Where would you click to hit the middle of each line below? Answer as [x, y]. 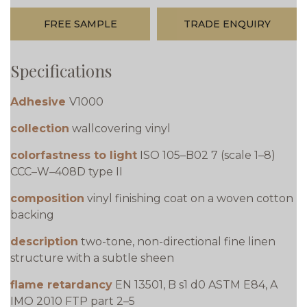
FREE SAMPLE [80, 24]
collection [40, 129]
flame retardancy [61, 285]
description [44, 242]
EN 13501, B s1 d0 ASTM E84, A [196, 285]
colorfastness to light [74, 156]
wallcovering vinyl [121, 129]
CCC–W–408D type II [66, 172]
